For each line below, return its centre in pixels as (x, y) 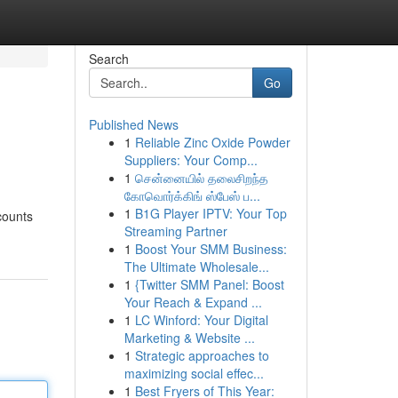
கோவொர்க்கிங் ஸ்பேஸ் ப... (192, 195)
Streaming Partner (175, 231)
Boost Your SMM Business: (211, 249)
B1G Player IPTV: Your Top (211, 213)
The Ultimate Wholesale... (196, 267)
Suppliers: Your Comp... (191, 160)
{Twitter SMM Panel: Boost (209, 284)
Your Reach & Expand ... (193, 302)
